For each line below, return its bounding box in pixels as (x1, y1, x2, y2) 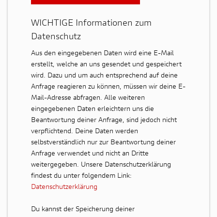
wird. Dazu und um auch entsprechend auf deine (31, 70, 178, 80)
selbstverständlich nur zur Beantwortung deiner (31, 137, 176, 147)
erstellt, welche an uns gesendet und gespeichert (31, 59, 182, 69)
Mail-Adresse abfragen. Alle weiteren (31, 93, 145, 102)
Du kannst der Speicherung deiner (31, 204, 135, 214)
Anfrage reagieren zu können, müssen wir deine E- (31, 81, 186, 91)
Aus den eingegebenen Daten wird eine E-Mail (31, 48, 174, 58)
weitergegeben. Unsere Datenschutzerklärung (31, 159, 171, 169)
